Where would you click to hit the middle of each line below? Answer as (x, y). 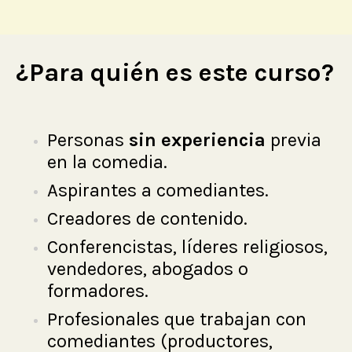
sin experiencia (197, 140)
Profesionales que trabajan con (177, 319)
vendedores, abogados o (148, 269)
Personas (88, 140)
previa (293, 140)
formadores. (98, 291)
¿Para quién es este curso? (175, 73)
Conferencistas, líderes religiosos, (187, 247)
